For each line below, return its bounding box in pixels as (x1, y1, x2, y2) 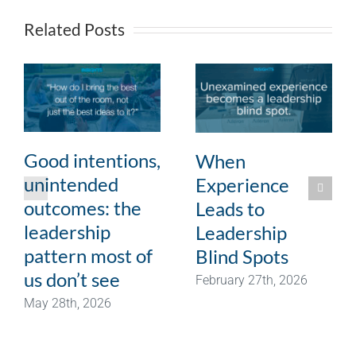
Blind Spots (195, 244, 288, 268)
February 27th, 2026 (195, 272, 308, 288)
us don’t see (24, 267, 120, 291)
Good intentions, (24, 148, 161, 172)
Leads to (195, 196, 265, 220)
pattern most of (24, 243, 153, 267)
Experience (195, 172, 289, 196)
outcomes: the (24, 195, 141, 219)
